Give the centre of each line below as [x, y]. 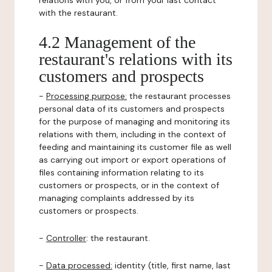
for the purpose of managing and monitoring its [134, 121]
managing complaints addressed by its [117, 198]
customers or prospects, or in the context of [129, 185]
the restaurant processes [179, 96]
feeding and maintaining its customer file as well [135, 147]
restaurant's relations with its [136, 59]
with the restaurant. [78, 13]
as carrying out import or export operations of [132, 160]
